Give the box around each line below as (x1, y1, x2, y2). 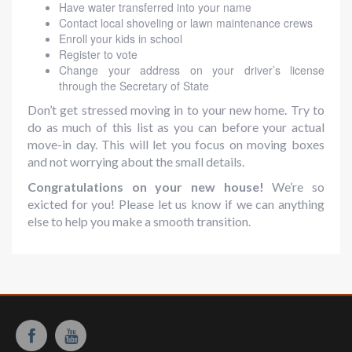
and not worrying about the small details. (27, 154, 244, 170)
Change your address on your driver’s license (59, 62, 324, 79)
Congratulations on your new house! (27, 179, 273, 195)
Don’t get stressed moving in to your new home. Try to (27, 102, 324, 118)
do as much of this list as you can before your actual (27, 119, 324, 135)
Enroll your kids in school (59, 31, 182, 47)
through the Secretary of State (59, 78, 209, 94)
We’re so (272, 179, 325, 195)
